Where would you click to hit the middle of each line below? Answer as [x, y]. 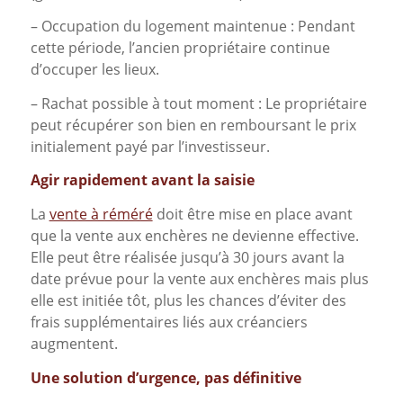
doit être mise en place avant [252, 215]
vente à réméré [101, 215]
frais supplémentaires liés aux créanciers [169, 322]
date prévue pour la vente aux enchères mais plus [199, 279]
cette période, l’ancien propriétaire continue [180, 48]
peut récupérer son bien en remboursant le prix [193, 125]
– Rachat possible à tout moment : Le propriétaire [198, 103]
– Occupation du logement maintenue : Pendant [193, 27]
